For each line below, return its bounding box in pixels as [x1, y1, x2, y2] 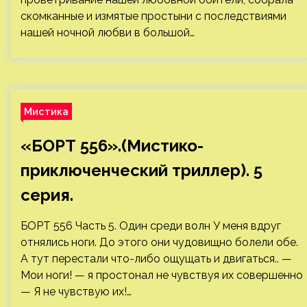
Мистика [24, 106, 69, 117]
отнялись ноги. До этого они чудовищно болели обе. [21, 236, 298, 249]
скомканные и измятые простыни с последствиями [21, 10, 286, 23]
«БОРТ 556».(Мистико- [21, 136, 204, 156]
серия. [21, 185, 73, 205]
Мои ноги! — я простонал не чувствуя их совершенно [21, 269, 303, 282]
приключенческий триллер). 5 [21, 160, 262, 180]
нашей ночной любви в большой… [21, 26, 195, 39]
